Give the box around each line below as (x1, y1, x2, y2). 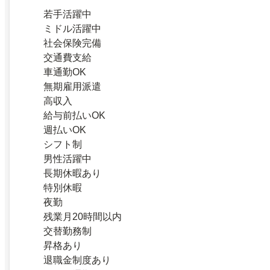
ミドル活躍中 (43, 23, 101, 34)
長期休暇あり (43, 168, 101, 178)
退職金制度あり (43, 254, 111, 265)
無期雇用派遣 (43, 81, 101, 92)
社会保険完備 (43, 37, 101, 48)
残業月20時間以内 (43, 211, 122, 222)
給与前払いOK (43, 110, 105, 121)
